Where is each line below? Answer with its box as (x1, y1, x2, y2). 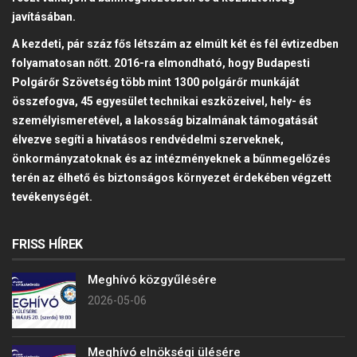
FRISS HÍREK (12, 236, 84, 252)
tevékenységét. (12, 190, 92, 203)
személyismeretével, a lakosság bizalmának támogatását (12, 113, 318, 127)
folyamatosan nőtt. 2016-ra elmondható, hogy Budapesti (12, 56, 310, 69)
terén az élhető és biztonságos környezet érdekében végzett (12, 171, 331, 184)
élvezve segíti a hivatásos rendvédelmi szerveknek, (12, 132, 284, 146)
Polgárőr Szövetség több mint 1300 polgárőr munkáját (12, 75, 300, 88)
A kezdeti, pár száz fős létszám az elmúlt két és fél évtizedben (12, 37, 339, 50)
